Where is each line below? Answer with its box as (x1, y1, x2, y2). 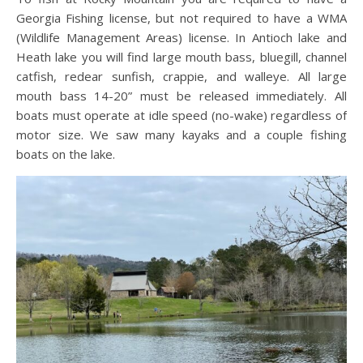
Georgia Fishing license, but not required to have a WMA (16, 10, 347, 27)
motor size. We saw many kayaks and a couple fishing (16, 126, 347, 143)
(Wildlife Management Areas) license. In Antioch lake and (16, 29, 347, 46)
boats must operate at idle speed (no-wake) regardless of (16, 107, 347, 124)
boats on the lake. (16, 146, 118, 163)
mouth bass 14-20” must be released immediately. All (16, 88, 347, 105)
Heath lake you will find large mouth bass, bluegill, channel (16, 49, 347, 66)
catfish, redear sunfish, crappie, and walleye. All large (16, 68, 347, 85)
